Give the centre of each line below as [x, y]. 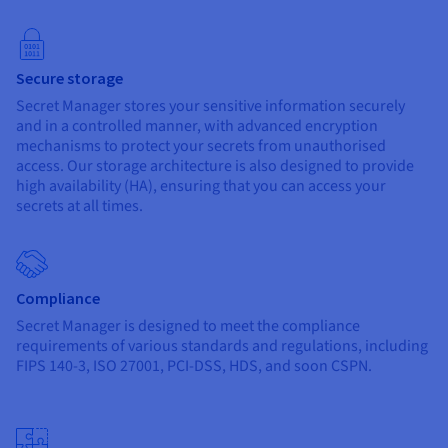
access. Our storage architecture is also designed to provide [215, 166]
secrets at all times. [79, 206]
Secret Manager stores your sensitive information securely [210, 106]
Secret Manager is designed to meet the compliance [188, 326]
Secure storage [69, 78]
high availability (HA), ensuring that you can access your [201, 186]
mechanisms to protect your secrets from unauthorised [201, 146]
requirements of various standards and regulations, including [222, 346]
